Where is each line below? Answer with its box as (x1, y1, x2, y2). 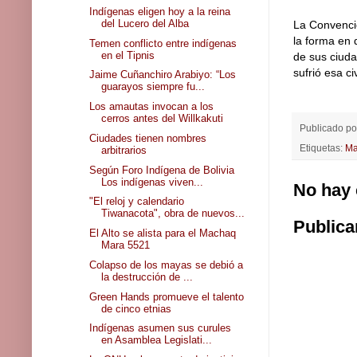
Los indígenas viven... (101, 175, 204, 188)
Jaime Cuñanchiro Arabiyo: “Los (89, 69, 237, 81)
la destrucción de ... (101, 270, 194, 283)
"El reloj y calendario (89, 195, 185, 208)
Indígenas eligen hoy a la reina (89, 5, 231, 18)
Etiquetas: (300, 143, 345, 154)
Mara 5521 (101, 239, 151, 252)
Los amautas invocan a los (89, 100, 214, 113)
